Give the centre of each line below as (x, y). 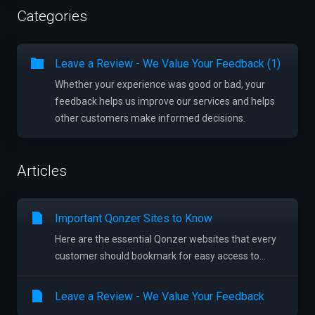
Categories (52, 16)
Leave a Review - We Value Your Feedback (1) (168, 64)
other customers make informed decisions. (150, 118)
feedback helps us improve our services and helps (165, 101)
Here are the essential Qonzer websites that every (166, 239)
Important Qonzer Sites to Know (134, 218)
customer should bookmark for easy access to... (160, 256)
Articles (42, 171)
